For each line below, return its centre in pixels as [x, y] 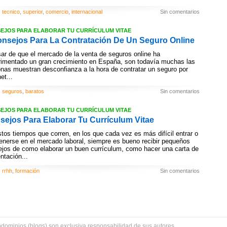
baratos [35, 91]
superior [33, 12]
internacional [87, 12]
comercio [57, 12]
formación [27, 171]
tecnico [11, 12]
